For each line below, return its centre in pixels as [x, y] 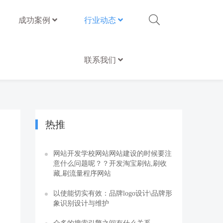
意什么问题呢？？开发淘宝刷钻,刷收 [110, 163]
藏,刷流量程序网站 [82, 173]
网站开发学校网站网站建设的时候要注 [112, 153]
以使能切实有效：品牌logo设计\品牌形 [113, 193]
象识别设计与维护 [81, 203]
